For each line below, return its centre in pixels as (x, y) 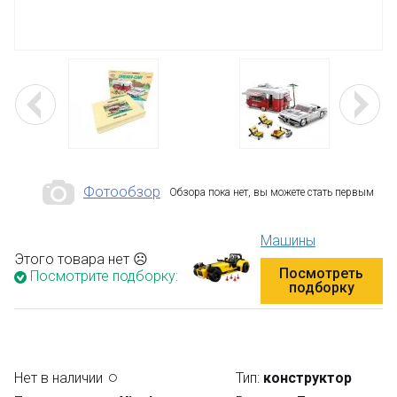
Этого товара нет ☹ (81, 260)
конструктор (307, 378)
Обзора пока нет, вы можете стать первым (272, 192)
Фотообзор (122, 192)
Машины (288, 240)
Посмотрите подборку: (102, 276)
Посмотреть (322, 273)
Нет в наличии (58, 378)
